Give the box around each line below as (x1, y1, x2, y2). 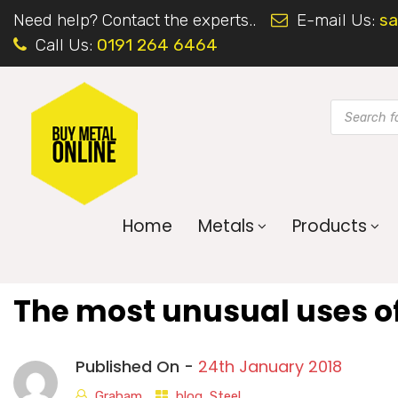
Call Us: (31, 35, 97, 55)
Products (292, 214, 367, 238)
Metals (198, 214, 254, 238)
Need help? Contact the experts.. (13, 10, 256, 30)
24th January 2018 (198, 355, 342, 378)
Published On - (76, 355, 198, 378)
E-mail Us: (292, 10, 379, 30)
